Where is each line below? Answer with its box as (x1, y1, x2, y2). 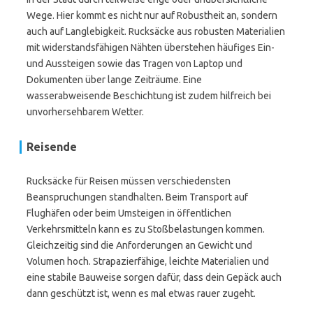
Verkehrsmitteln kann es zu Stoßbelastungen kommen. (27, 224, 265, 235)
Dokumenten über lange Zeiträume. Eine (27, 74, 202, 85)
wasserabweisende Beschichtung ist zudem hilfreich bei (27, 90, 271, 101)
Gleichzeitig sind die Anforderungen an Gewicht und (27, 240, 252, 251)
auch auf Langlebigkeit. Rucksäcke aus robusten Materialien (27, 26, 285, 37)
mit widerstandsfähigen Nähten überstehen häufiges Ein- (27, 42, 275, 53)
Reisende (27, 140, 77, 153)
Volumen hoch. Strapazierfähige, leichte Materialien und (27, 256, 269, 267)
